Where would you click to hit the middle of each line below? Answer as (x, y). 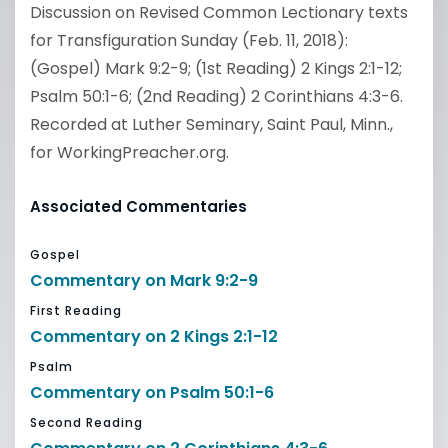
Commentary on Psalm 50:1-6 (152, 392)
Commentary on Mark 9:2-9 (144, 280)
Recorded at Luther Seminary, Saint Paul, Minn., (211, 124)
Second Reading (86, 422)
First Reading (76, 310)
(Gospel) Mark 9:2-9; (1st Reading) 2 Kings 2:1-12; (216, 68)
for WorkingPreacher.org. (129, 152)
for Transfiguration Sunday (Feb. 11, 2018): (189, 40)
